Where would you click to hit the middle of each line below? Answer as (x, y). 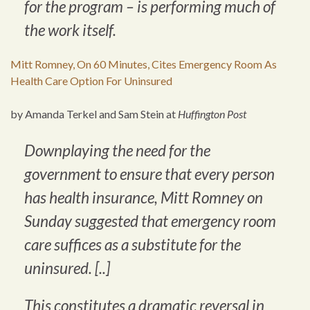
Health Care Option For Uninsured (91, 81)
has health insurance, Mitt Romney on (144, 198)
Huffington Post (212, 114)
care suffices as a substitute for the (133, 245)
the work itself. (70, 30)
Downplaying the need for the (117, 151)
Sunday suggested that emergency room (150, 221)
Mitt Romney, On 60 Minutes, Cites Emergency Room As (144, 64)
